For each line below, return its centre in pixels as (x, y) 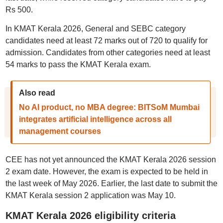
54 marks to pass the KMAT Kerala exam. (78, 64)
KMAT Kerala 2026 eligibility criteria (90, 216)
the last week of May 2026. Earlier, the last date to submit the (111, 183)
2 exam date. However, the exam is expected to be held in (107, 171)
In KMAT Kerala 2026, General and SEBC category (95, 29)
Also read (37, 93)
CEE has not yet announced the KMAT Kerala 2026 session (111, 160)
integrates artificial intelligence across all (95, 119)
